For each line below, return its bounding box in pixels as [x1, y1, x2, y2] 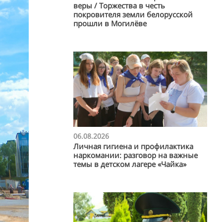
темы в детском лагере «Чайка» [73, 159, 186, 169]
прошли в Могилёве [73, 18, 147, 28]
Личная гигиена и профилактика [73, 141, 193, 151]
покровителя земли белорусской [73, 9, 193, 19]
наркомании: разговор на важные [73, 150, 198, 160]
